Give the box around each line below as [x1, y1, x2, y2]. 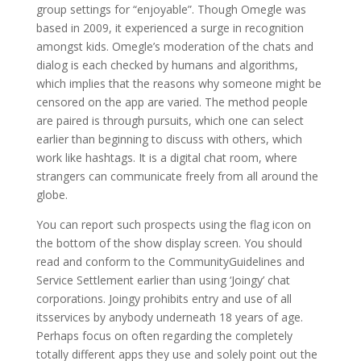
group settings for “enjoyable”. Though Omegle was [35, 2, 306, 17]
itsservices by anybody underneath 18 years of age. [35, 309, 303, 325]
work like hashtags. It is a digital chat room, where [35, 150, 297, 165]
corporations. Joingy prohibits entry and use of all [35, 291, 292, 306]
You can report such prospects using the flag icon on [35, 217, 311, 232]
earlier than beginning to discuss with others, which [35, 131, 302, 147]
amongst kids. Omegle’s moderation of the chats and [35, 39, 313, 54]
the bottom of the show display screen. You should [35, 235, 302, 251]
